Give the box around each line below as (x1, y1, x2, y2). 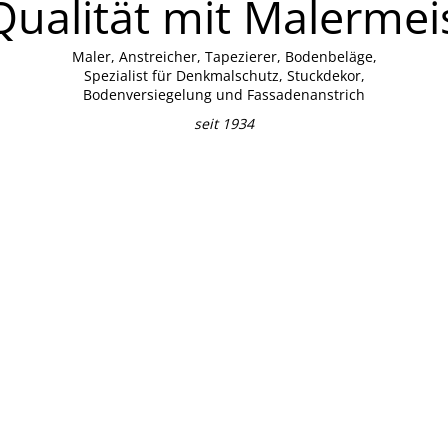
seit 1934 (194, 113, 254, 133)
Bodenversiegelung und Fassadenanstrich (83, 84, 365, 104)
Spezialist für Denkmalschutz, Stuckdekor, (83, 65, 365, 85)
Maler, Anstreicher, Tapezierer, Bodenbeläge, (71, 46, 377, 66)
